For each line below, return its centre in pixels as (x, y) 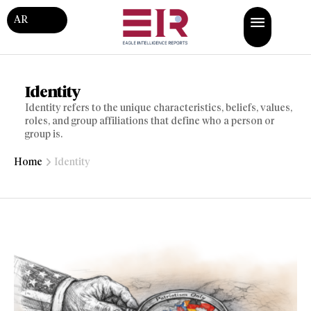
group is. (44, 135)
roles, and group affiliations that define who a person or (150, 121)
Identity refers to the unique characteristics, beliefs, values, (159, 108)
